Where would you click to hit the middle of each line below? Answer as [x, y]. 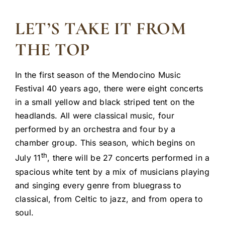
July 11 [28, 158]
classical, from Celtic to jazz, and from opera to [109, 199]
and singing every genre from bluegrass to [98, 185]
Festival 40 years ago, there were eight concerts [109, 89]
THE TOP [52, 49]
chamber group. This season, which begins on [105, 143]
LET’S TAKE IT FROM [101, 28]
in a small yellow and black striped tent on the [105, 102]
